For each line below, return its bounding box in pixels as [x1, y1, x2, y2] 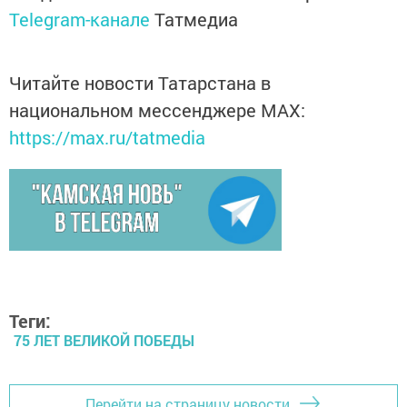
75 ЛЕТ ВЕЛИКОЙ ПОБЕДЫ [14, 331, 194, 351]
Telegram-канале [9, 7, 150, 32]
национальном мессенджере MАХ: [9, 98, 305, 123]
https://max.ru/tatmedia [9, 125, 205, 150]
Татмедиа [154, 7, 238, 32]
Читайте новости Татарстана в [9, 71, 271, 95]
